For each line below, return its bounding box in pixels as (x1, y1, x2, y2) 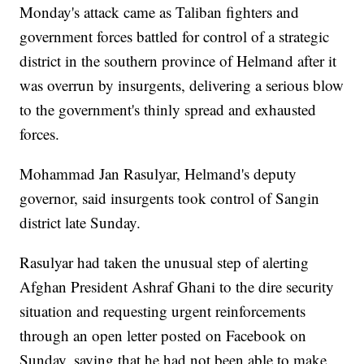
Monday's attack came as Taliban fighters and (19, 2, 300, 23)
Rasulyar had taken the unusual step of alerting (19, 252, 310, 273)
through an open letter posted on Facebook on (19, 325, 307, 346)
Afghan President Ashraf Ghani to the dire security (19, 276, 335, 297)
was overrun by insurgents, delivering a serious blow (19, 75, 344, 96)
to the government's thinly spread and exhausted (19, 99, 317, 120)
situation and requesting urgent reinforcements (19, 301, 306, 322)
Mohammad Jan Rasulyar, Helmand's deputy (19, 163, 297, 184)
